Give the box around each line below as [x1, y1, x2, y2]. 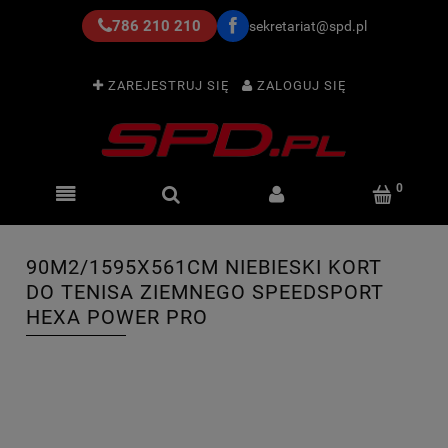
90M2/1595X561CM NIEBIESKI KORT [26, 255, 382, 279]
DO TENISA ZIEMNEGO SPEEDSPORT [26, 280, 384, 304]
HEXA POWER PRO [26, 305, 208, 329]
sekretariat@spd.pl [248, 18, 367, 34]
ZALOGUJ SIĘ [256, 78, 346, 94]
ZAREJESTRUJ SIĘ [107, 78, 229, 94]
